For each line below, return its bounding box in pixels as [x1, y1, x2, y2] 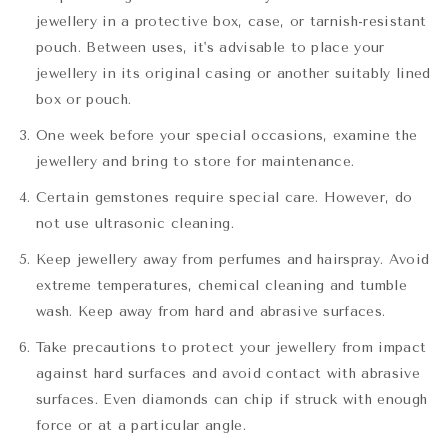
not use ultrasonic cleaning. [36, 215, 234, 233]
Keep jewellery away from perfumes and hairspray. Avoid [36, 251, 430, 269]
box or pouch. [36, 91, 132, 109]
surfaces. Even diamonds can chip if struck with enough [36, 391, 428, 409]
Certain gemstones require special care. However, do [36, 189, 413, 207]
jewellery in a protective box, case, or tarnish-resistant [36, 13, 427, 31]
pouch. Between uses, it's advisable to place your [36, 39, 385, 57]
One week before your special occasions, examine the [36, 127, 418, 145]
